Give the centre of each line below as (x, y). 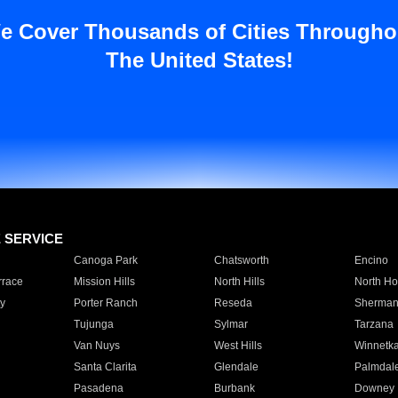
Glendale (236, 367)
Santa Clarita (105, 367)
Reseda (233, 303)
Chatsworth (241, 260)
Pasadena (98, 388)
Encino (371, 260)
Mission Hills (104, 282)
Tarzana (374, 324)
